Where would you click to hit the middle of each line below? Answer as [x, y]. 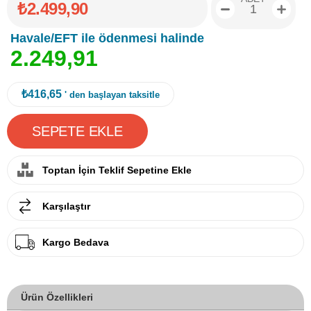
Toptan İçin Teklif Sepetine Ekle [117, 170]
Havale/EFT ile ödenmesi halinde [107, 39]
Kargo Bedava [76, 243]
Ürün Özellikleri [57, 297]
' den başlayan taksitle [112, 95]
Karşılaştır [66, 207]
